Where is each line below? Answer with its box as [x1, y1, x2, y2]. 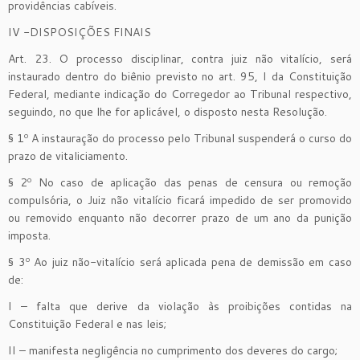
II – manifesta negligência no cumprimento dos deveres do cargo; [8, 342, 337, 358]
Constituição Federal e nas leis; [8, 315, 166, 332]
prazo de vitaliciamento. [8, 147, 128, 164]
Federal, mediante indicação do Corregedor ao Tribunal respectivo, [8, 85, 352, 102]
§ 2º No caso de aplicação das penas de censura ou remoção [8, 174, 352, 190]
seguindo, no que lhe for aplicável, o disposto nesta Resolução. [8, 103, 327, 120]
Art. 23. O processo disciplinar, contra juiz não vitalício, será [8, 50, 352, 67]
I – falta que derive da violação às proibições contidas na [8, 297, 352, 314]
